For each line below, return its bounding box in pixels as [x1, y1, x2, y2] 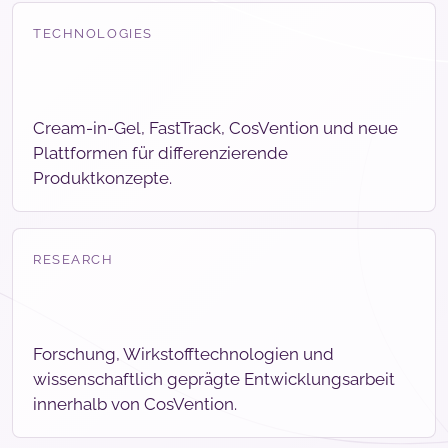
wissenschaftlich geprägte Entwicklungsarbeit [33, 369, 395, 390]
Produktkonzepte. [33, 168, 172, 189]
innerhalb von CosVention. [33, 394, 237, 415]
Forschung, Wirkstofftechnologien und [33, 344, 334, 365]
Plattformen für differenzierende [33, 143, 288, 164]
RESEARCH [33, 252, 114, 268]
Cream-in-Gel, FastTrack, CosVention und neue [33, 118, 398, 139]
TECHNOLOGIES [33, 26, 153, 42]
